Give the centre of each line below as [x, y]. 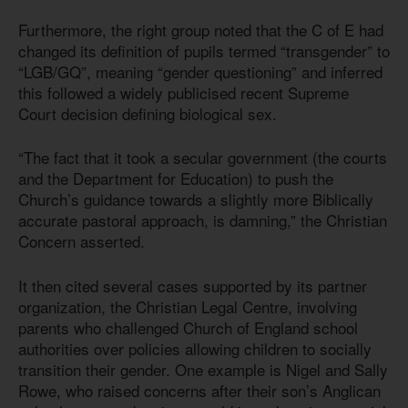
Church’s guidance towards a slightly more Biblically [196, 199]
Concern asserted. [84, 241]
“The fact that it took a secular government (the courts [203, 158]
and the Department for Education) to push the [176, 178]
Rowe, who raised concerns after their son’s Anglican [199, 390]
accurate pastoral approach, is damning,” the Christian [203, 220]
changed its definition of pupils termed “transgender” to [204, 50]
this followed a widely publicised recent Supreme [184, 92]
